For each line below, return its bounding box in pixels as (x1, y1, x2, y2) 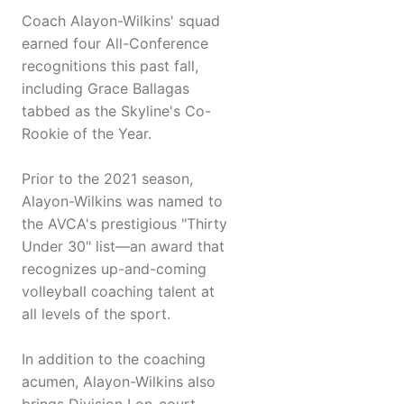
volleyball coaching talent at (22, 282, 215, 301)
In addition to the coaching (22, 350, 206, 369)
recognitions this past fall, (22, 57, 198, 76)
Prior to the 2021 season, (22, 170, 193, 188)
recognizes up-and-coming (22, 260, 207, 279)
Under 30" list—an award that (22, 237, 225, 256)
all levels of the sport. (22, 305, 170, 324)
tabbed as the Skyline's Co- (22, 102, 211, 121)
